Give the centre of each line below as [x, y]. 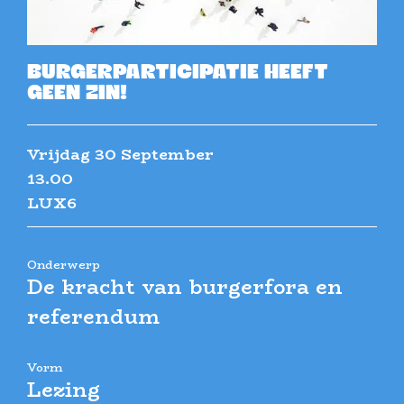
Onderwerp [64, 265]
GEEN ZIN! [77, 95]
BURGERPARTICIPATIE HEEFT [178, 74]
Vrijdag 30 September [120, 155]
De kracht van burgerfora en [185, 287]
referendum [93, 317]
